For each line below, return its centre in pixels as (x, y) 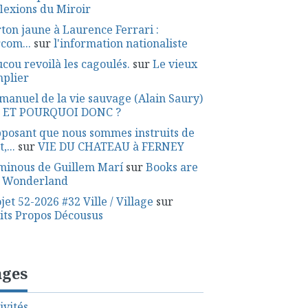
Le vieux (175, 64)
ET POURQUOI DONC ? (62, 112)
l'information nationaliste (120, 43)
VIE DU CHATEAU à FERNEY (111, 146)
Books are (172, 167)
